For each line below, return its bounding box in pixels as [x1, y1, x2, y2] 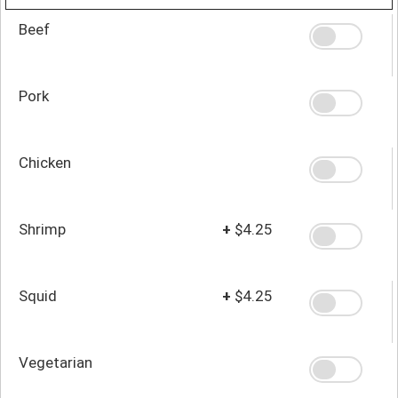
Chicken [19, 153, 71, 171]
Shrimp [19, 219, 66, 238]
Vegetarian [19, 353, 92, 371]
